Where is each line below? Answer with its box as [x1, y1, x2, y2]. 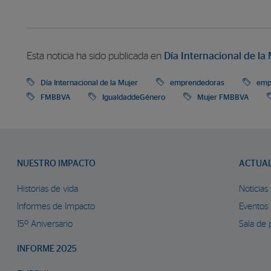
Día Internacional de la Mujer [41, 79, 138, 88]
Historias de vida [17, 184, 78, 194]
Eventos [239, 202, 268, 212]
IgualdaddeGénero [102, 93, 165, 102]
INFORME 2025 [17, 244, 77, 254]
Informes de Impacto [17, 202, 95, 212]
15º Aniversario [17, 220, 73, 229]
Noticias [239, 184, 268, 194]
